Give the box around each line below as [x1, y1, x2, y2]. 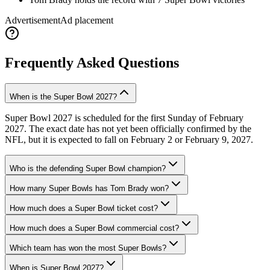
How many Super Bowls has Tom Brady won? [10, 183, 169, 193]
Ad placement [60, 14, 113, 25]
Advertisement [5, 14, 60, 25]
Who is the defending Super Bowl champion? [10, 163, 166, 173]
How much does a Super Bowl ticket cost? [10, 203, 158, 213]
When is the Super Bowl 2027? [10, 92, 117, 101]
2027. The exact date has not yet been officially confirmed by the [5, 123, 251, 134]
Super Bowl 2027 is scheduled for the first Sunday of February [5, 112, 243, 123]
